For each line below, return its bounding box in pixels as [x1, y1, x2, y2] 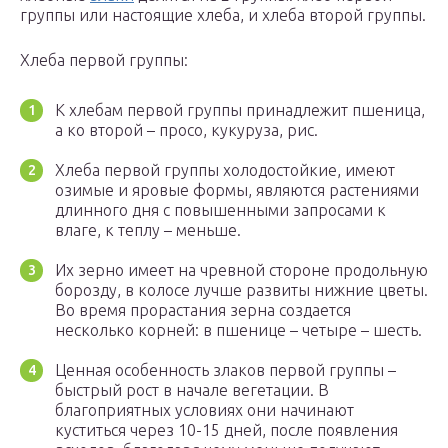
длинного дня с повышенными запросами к [55, 201, 386, 220]
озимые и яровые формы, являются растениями [55, 181, 419, 200]
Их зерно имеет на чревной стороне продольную [55, 261, 428, 280]
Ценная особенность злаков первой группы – [55, 361, 396, 380]
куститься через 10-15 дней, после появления [55, 421, 398, 440]
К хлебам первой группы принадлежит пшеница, [55, 101, 425, 120]
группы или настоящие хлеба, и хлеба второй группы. [20, 6, 426, 25]
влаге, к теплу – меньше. [55, 221, 241, 240]
